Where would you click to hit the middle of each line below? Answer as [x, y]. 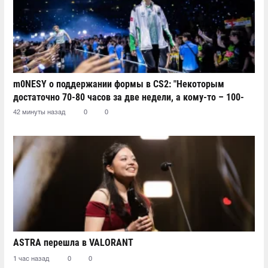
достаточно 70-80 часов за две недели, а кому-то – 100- [129, 97]
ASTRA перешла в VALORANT [73, 242]
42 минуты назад [39, 112]
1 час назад [31, 259]
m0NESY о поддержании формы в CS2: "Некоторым [119, 84]
